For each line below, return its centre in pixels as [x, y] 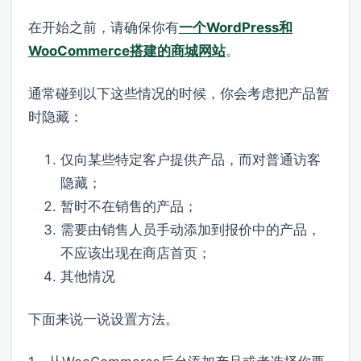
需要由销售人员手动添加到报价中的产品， [191, 230]
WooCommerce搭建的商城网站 [127, 51]
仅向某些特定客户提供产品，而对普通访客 [191, 160]
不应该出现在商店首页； [136, 253]
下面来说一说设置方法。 [104, 320]
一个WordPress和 [236, 28]
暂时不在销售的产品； [129, 207]
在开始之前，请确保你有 [104, 28]
